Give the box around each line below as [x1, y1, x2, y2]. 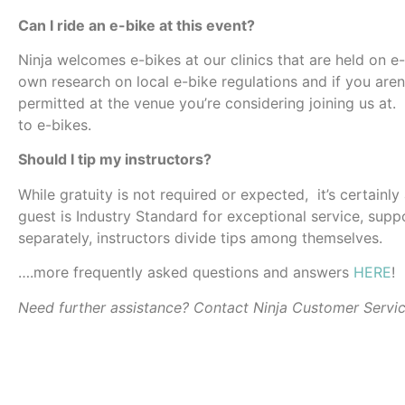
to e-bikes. [18, 116, 91, 135]
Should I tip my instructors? [18, 150, 212, 169]
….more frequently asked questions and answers [18, 263, 353, 282]
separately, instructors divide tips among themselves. [18, 228, 382, 247]
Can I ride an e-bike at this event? [18, 15, 255, 34]
